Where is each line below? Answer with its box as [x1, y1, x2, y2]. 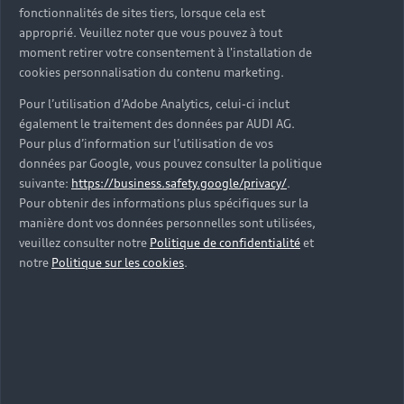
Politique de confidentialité [150, 235, 300, 250]
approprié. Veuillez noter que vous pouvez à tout [19, 25, 282, 40]
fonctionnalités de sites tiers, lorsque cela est [19, 5, 265, 20]
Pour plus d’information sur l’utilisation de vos [19, 136, 273, 151]
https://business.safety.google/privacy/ [71, 176, 287, 190]
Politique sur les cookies [51, 255, 184, 270]
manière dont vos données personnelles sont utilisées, [19, 216, 316, 230]
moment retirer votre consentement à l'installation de [19, 45, 312, 60]
